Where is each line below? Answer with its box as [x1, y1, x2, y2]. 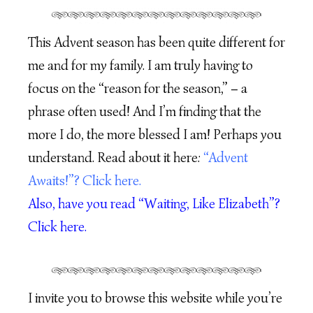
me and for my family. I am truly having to [28, 57, 253, 75]
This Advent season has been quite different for [28, 34, 285, 52]
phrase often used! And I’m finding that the [28, 103, 261, 121]
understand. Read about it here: [28, 149, 203, 167]
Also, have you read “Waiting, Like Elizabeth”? [28, 195, 280, 213]
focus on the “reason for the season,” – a [28, 80, 247, 98]
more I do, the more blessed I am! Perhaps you [28, 126, 282, 144]
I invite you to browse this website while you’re [28, 289, 282, 307]
